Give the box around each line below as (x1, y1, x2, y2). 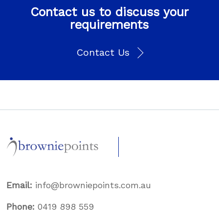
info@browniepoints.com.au (35, 180, 152, 190)
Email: (6, 180, 36, 190)
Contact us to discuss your (30, 5, 189, 20)
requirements (70, 18, 149, 32)
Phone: (6, 201, 38, 212)
